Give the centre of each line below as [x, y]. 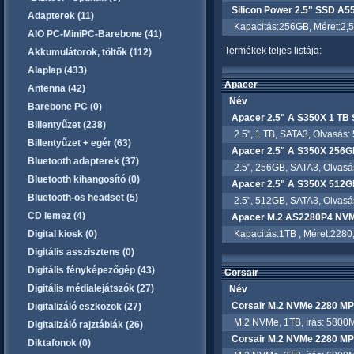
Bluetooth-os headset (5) [83, 198]
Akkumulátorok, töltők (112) [90, 52]
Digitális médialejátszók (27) [91, 288]
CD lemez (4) [56, 216]
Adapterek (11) [61, 16]
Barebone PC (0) [65, 107]
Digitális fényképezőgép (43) [91, 270]
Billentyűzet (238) [67, 125]
